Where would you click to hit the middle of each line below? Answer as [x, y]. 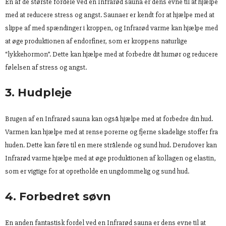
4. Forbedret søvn [58, 196]
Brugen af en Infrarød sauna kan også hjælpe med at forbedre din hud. [109, 119]
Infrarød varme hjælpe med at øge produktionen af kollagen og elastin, [110, 158]
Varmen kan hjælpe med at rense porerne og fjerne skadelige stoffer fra [111, 132]
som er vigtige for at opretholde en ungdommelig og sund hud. [97, 171]
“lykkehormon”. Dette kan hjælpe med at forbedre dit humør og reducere [111, 54]
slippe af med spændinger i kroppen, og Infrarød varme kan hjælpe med [111, 28]
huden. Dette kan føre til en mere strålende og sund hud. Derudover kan [111, 145]
